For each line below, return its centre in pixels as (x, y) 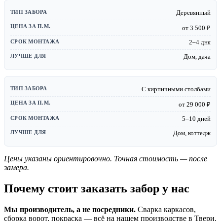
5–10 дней (196, 118)
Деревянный (193, 12)
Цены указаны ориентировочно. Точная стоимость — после (106, 158)
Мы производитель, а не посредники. (70, 209)
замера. (17, 167)
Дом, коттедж (192, 133)
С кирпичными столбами (176, 89)
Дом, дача (197, 56)
